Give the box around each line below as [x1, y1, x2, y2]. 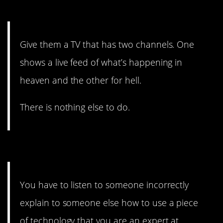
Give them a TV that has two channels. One [20, 38, 195, 51]
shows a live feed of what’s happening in [20, 56, 183, 69]
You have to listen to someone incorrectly [20, 178, 189, 191]
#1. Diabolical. [7, 137, 107, 159]
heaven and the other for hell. [20, 74, 141, 87]
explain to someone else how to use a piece [20, 196, 199, 209]
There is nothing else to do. [20, 101, 130, 113]
